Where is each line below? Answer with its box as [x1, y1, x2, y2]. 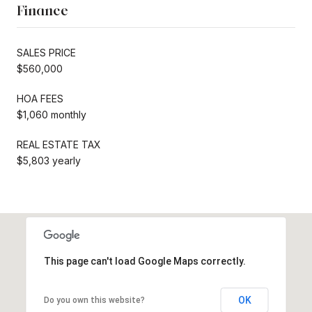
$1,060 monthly [17, 108, 86, 120]
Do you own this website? [43, 295, 145, 305]
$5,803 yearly [17, 154, 81, 166]
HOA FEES [17, 92, 63, 104]
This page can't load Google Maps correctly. [43, 255, 246, 267]
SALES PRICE [17, 46, 76, 58]
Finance [17, 1, 68, 19]
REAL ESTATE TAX [17, 138, 101, 150]
